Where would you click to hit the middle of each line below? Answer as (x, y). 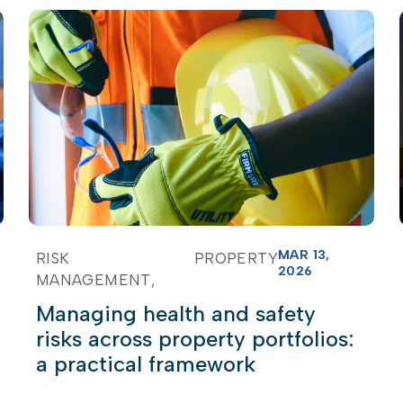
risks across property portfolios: (195, 338)
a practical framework (145, 363)
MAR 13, (304, 255)
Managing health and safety (175, 313)
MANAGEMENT (93, 279)
